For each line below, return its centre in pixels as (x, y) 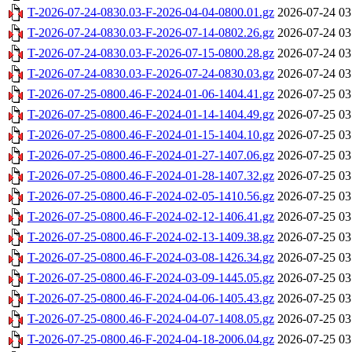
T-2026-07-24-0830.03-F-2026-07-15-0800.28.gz (151, 53)
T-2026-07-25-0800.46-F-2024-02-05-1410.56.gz (151, 196)
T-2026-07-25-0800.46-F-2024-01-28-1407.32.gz (151, 176)
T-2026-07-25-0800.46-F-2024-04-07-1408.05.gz (151, 319)
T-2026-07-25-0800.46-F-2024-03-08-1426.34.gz (151, 258)
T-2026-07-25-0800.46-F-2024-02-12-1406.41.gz (151, 217)
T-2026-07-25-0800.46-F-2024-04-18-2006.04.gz (151, 339)
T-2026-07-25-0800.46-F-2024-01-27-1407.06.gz (151, 156)
